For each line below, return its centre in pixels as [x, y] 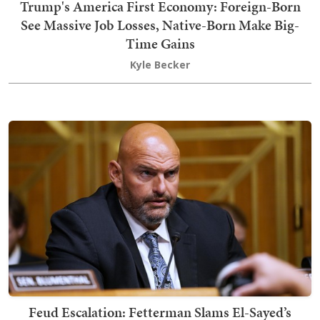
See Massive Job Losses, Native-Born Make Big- [160, 25]
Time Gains [160, 44]
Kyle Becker [160, 65]
